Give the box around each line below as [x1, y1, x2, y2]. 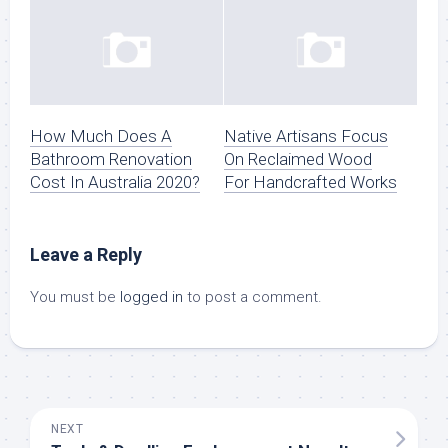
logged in [120, 288, 183, 307]
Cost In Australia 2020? [30, 172, 200, 193]
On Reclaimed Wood [224, 149, 372, 170]
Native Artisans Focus [224, 126, 388, 147]
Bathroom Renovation [30, 149, 192, 170]
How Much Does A [30, 126, 172, 147]
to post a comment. [183, 288, 322, 307]
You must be [30, 288, 120, 307]
